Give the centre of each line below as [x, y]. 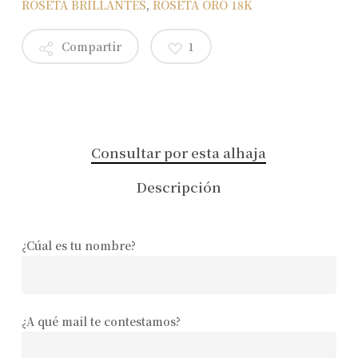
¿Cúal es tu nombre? [78, 245]
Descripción [179, 186]
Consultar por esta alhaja [179, 152]
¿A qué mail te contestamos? [101, 321]
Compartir [89, 46]
